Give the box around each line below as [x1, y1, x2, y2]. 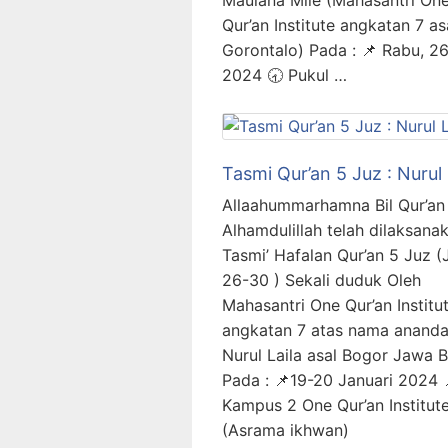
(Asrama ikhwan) [222, 420, 349, 440]
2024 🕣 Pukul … [222, 65, 347, 85]
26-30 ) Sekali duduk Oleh [222, 270, 421, 290]
